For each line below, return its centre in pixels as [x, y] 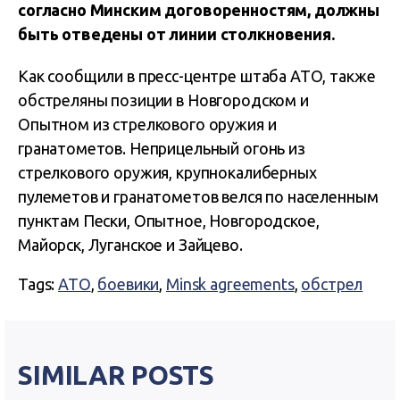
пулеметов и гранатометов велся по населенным [198, 196]
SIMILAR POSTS [117, 375]
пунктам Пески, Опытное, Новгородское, [169, 221]
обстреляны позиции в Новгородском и [163, 100]
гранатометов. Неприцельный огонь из [162, 148]
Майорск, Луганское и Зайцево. [130, 245]
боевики [129, 284]
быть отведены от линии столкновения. [176, 34]
